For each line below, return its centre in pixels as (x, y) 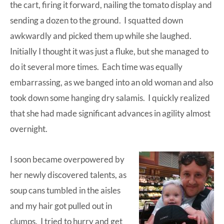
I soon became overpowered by (67, 159)
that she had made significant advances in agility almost (110, 113)
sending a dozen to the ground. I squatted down (96, 20)
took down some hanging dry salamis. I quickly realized (110, 97)
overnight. (29, 128)
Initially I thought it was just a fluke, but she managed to (109, 51)
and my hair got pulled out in (61, 205)
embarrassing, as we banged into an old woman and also (111, 82)
